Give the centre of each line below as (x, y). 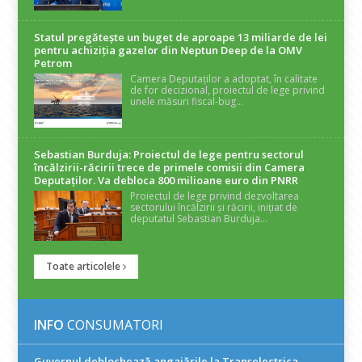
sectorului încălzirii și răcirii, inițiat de (214, 208)
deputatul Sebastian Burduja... (199, 219)
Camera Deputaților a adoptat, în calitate (224, 78)
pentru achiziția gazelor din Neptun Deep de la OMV (168, 50)
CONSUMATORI (114, 325)
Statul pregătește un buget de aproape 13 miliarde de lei (181, 37)
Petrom (53, 63)
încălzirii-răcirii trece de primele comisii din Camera (170, 168)
